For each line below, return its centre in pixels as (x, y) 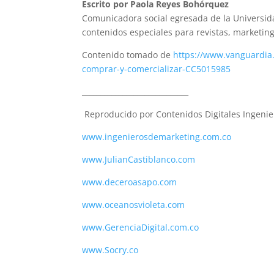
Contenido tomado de (128, 54)
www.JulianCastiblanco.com (139, 159)
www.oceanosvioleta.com (134, 204)
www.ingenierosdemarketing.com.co (157, 136)
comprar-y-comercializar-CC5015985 (157, 68)
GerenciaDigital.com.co (152, 227)
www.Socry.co (110, 250)
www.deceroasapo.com (130, 182)
